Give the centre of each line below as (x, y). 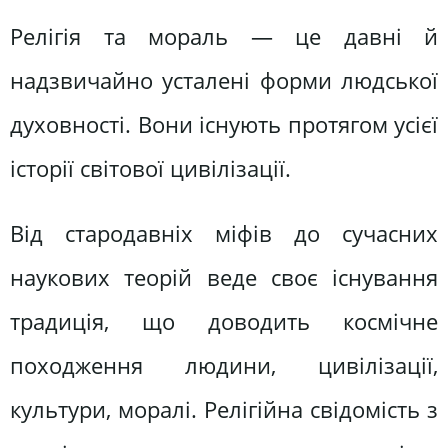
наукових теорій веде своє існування (224, 277)
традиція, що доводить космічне (224, 321)
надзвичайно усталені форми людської (224, 80)
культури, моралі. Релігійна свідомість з (224, 409)
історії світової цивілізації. (150, 168)
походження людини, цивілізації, (224, 365)
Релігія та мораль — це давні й (224, 36)
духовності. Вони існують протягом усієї (224, 124)
